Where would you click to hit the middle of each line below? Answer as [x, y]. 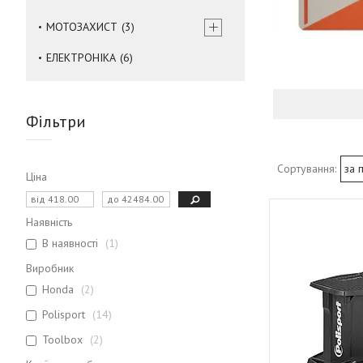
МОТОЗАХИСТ [82, 26]
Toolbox [62, 339]
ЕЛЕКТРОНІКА [81, 57]
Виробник [50, 268]
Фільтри [56, 121]
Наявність [49, 222]
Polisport [64, 314]
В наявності [70, 243]
